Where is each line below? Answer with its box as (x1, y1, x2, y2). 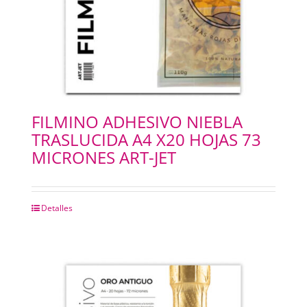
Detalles (40, 202, 73, 214)
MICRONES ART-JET (31, 146, 176, 169)
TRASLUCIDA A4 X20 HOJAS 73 (31, 128, 261, 151)
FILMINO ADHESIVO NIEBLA (31, 110, 243, 134)
